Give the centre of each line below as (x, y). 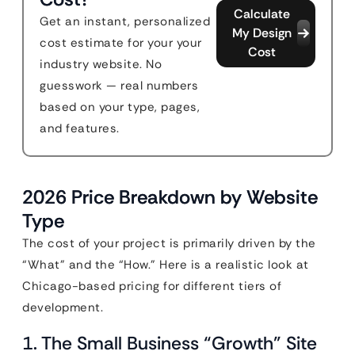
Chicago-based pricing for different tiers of (152, 286)
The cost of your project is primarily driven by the (169, 243)
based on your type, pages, (120, 107)
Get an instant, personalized (125, 21)
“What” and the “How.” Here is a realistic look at (166, 264)
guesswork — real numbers (119, 85)
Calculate (261, 13)
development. (63, 307)
